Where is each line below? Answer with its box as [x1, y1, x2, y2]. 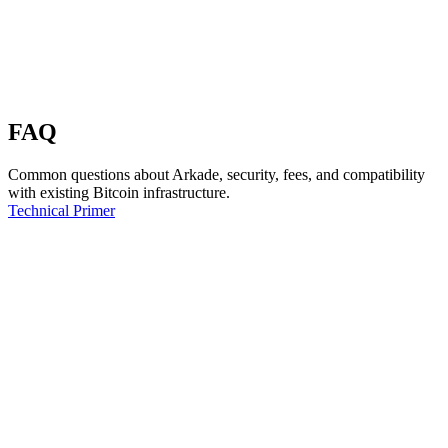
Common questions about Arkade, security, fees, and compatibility [8, 165, 425, 183]
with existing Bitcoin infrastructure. [8, 183, 230, 201]
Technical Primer [8, 201, 115, 219]
